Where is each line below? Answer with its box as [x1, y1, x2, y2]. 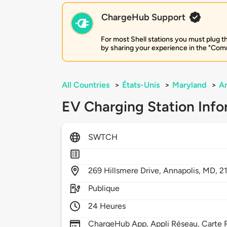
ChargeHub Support [101, 12, 185, 23]
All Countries [62, 80, 109, 90]
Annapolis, [163, 166, 203, 176]
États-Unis [122, 80, 160, 90]
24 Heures [88, 201, 126, 211]
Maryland [172, 80, 206, 90]
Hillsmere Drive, [104, 166, 164, 176]
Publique [88, 183, 120, 194]
